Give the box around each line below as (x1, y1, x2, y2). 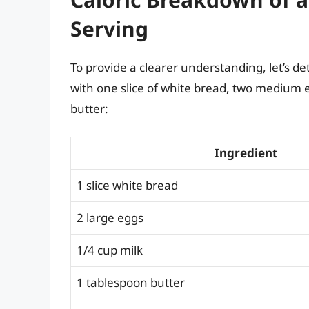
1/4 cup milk (77, 242, 143, 259)
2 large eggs (77, 210, 143, 226)
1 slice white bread (77, 177, 178, 194)
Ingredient (214, 145, 277, 161)
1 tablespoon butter (77, 275, 185, 291)
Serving (70, 14, 148, 43)
